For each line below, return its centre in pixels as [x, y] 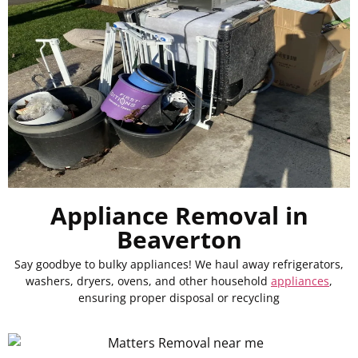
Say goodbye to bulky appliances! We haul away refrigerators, [179, 264]
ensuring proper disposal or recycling [179, 297]
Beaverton [179, 239]
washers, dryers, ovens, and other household [148, 280]
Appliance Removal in [179, 215]
